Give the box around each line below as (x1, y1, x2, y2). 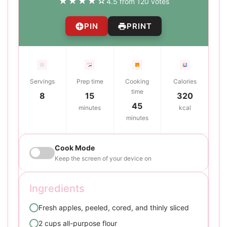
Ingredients (29, 182, 85, 195)
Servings (29, 78, 55, 86)
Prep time (76, 78, 103, 86)
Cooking (125, 78, 149, 86)
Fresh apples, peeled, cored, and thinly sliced (39, 203, 189, 212)
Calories (173, 78, 197, 86)
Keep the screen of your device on (55, 155, 152, 163)
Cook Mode (55, 143, 95, 153)
